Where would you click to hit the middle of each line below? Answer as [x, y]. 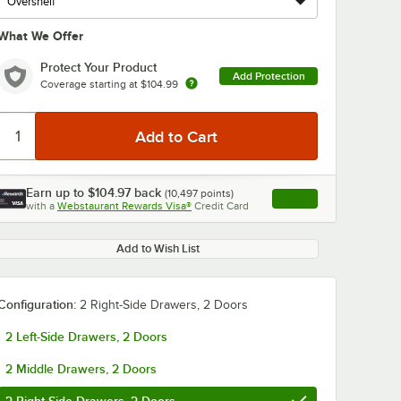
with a [40, 206]
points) [216, 193]
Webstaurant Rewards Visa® [124, 206]
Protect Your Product [98, 67]
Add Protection [269, 76]
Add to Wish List [158, 248]
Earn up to [57, 192]
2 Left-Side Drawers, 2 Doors [86, 337]
